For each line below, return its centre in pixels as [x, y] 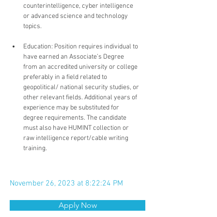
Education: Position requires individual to [81, 47]
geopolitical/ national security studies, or [82, 87]
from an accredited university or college [81, 67]
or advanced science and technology [76, 16]
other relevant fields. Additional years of [81, 98]
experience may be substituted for [72, 108]
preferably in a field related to [66, 77]
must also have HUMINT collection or [77, 128]
